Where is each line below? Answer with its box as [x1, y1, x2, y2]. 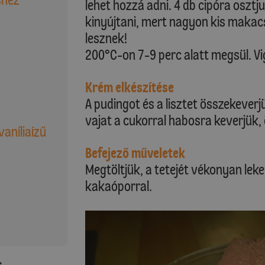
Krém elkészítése [85, 79, 174, 96]
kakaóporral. [85, 177, 152, 195]
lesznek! [85, 30, 127, 47]
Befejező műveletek [85, 144, 185, 161]
